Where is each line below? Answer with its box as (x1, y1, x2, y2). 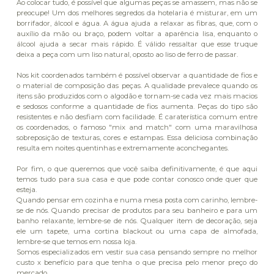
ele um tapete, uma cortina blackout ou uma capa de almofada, (16, 227, 258, 236)
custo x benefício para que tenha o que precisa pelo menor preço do (16, 258, 258, 267)
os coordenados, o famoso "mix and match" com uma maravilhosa (16, 123, 258, 132)
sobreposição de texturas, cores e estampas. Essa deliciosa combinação (16, 133, 258, 143)
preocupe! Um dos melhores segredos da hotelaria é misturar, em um (16, 9, 258, 18)
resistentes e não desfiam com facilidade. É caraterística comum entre (16, 113, 258, 122)
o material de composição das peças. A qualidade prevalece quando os (16, 81, 258, 91)
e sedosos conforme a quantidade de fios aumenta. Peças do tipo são (16, 102, 258, 111)
